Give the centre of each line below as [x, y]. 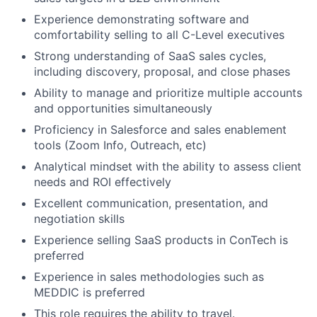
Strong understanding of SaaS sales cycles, [150, 56]
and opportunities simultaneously [123, 108]
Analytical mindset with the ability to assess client [168, 166]
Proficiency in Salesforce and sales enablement [160, 129]
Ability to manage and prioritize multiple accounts [168, 93]
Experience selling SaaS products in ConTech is [161, 240]
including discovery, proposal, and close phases [162, 71]
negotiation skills [79, 219]
